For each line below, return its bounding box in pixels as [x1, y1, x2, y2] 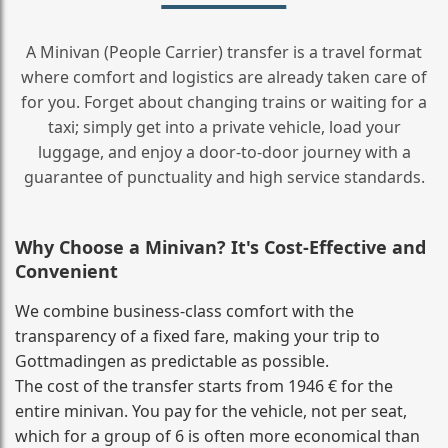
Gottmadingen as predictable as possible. [15, 349, 329, 372]
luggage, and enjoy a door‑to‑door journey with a [37, 140, 411, 163]
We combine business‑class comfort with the [15, 299, 354, 322]
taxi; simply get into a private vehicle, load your [47, 115, 401, 138]
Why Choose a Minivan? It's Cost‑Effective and [15, 234, 426, 259]
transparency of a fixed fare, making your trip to [15, 324, 380, 347]
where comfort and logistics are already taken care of [21, 65, 427, 88]
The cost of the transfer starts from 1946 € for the [15, 374, 393, 397]
